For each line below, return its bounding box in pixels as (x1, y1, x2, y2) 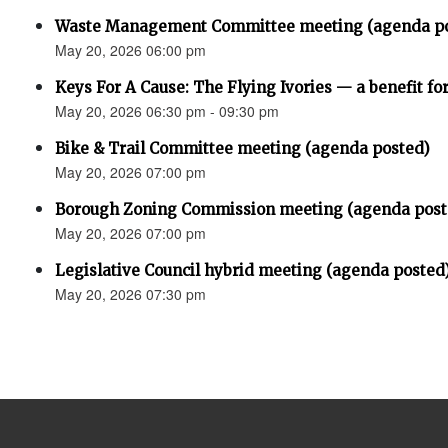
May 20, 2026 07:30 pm (55, 284, 206, 304)
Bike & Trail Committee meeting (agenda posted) (55, 139, 430, 158)
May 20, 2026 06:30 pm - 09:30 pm (55, 101, 279, 121)
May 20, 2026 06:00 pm (55, 40, 206, 60)
